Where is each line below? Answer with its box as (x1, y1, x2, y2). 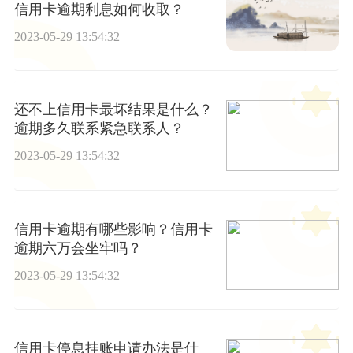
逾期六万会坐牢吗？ (13, 240, 142, 256)
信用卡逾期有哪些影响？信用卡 (13, 221, 213, 237)
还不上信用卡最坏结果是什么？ (13, 102, 213, 118)
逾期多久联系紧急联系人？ (13, 121, 184, 137)
